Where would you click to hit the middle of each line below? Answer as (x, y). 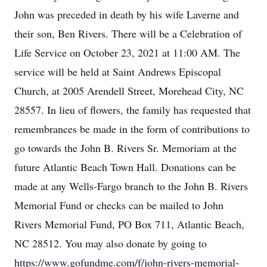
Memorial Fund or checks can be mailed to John (119, 205)
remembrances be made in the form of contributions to (132, 129)
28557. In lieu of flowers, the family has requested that (133, 110)
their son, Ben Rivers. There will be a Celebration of (128, 33)
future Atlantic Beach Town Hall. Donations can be (125, 167)
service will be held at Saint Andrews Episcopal (118, 72)
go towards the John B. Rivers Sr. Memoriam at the (125, 148)
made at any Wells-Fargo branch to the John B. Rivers (131, 186)
